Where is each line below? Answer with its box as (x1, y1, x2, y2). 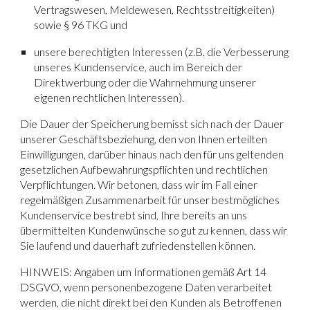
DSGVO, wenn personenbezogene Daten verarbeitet (20, 280, 273, 294)
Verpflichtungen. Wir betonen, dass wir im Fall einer (20, 178, 258, 192)
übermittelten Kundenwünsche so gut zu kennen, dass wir (20, 224, 288, 237)
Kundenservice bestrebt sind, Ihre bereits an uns (20, 208, 248, 222)
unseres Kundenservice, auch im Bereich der (34, 60, 243, 74)
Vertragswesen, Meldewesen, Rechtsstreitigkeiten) (34, 3, 275, 17)
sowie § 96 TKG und (34, 18, 128, 32)
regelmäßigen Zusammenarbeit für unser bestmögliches (20, 193, 280, 207)
